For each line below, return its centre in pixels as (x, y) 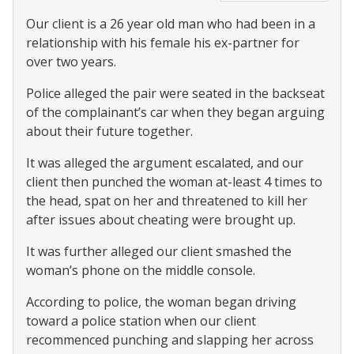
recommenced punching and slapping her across (170, 340)
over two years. (71, 62)
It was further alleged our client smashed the (159, 251)
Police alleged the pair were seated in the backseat (175, 93)
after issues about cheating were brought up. (161, 220)
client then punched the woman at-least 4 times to (174, 182)
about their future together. (109, 131)
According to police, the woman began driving (161, 302)
